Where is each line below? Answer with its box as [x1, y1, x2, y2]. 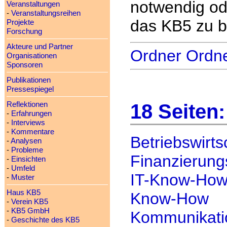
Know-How [130, 190, 209, 208]
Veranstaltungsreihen [11, 9, 81, 17]
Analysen [10, 137, 42, 145]
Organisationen [6, 52, 57, 60]
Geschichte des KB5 [11, 216, 80, 224]
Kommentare [11, 128, 54, 136]
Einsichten [11, 155, 46, 163]
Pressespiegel [6, 85, 54, 93]
